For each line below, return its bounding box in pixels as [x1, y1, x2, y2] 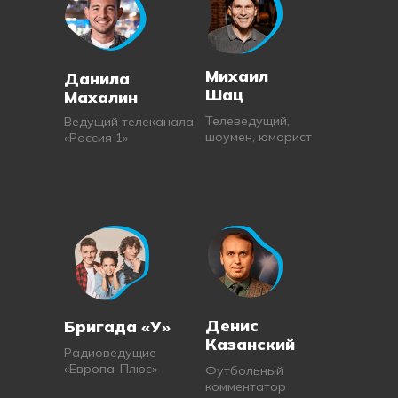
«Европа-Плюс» [64, 361, 157, 377]
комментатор [205, 378, 286, 394]
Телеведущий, [205, 113, 290, 129]
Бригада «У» [64, 316, 171, 337]
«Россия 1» [64, 130, 128, 146]
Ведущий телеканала [64, 114, 194, 130]
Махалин [64, 87, 138, 107]
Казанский [205, 334, 295, 354]
